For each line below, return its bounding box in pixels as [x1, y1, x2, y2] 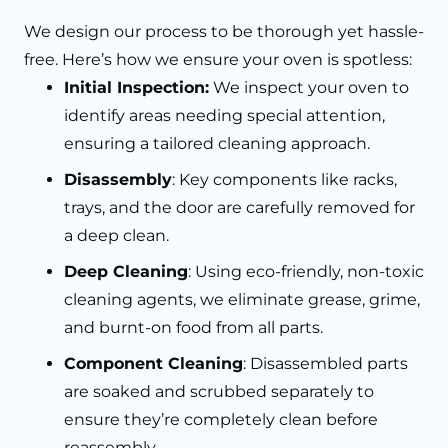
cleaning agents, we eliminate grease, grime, [64, 290, 420, 310]
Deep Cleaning [64, 262, 188, 282]
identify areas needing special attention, [64, 106, 385, 126]
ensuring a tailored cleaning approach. [64, 134, 370, 154]
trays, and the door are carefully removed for [64, 198, 415, 218]
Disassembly [64, 170, 172, 190]
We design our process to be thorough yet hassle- [24, 22, 424, 42]
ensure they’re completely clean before [64, 410, 378, 430]
